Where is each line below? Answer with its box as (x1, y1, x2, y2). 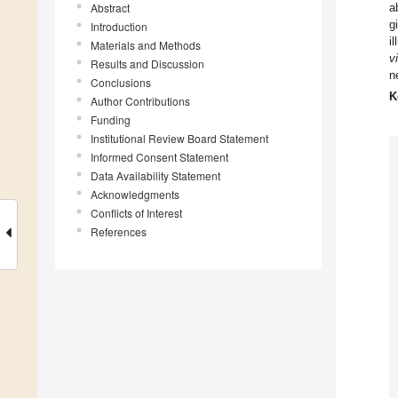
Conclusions (91, 75, 151, 91)
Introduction (91, 19, 147, 35)
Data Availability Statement (91, 168, 220, 184)
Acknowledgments (91, 187, 179, 203)
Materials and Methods (91, 37, 201, 53)
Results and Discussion (91, 56, 204, 72)
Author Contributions (91, 93, 190, 109)
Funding (91, 112, 131, 128)
